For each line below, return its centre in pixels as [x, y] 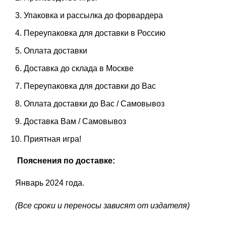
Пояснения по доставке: [65, 161]
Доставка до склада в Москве [79, 68]
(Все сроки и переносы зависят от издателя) [102, 206]
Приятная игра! [52, 139]
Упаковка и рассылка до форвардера [93, 15]
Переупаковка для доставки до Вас [90, 86]
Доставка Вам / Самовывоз [75, 121]
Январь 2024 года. [50, 183]
